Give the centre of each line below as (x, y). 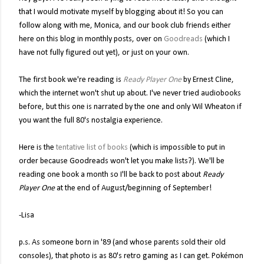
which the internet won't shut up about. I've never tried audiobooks (130, 93)
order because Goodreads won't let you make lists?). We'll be (122, 161)
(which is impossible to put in (176, 147)
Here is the (37, 147)
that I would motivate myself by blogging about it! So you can (121, 12)
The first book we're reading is (71, 80)
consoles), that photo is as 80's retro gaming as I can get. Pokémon (131, 256)
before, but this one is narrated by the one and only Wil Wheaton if (130, 107)
